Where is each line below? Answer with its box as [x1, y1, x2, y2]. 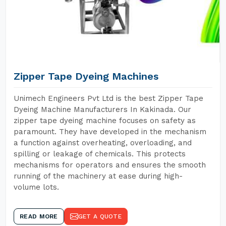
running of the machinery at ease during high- [14, 172, 183, 181]
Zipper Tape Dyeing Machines [14, 70, 158, 82]
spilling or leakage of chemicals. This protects [14, 149, 186, 158]
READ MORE [20, 213, 58, 220]
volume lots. [14, 183, 59, 192]
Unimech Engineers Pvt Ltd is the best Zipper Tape [14, 94, 203, 103]
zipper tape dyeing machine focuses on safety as [14, 116, 196, 125]
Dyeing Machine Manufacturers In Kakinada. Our [14, 105, 191, 114]
